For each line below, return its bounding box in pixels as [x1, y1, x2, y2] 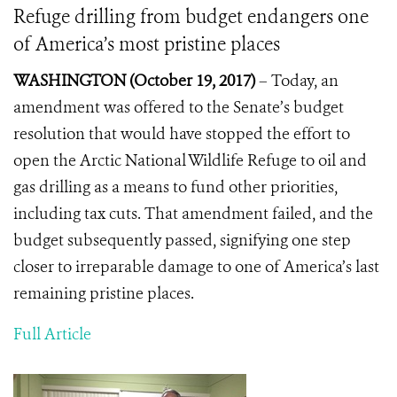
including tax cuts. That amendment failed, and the [13, 203, 373, 224]
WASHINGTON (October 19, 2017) [13, 70, 255, 91]
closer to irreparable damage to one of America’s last [13, 256, 379, 277]
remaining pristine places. [13, 283, 198, 304]
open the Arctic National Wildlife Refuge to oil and [13, 150, 367, 171]
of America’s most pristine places [13, 32, 280, 57]
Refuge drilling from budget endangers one [13, 4, 369, 29]
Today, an [271, 70, 339, 91]
